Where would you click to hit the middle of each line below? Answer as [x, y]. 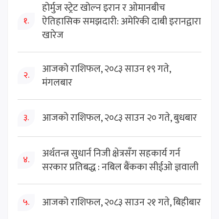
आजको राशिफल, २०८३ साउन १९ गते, [106, 69]
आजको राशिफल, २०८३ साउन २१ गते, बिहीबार [121, 203]
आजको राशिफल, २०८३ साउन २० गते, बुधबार [120, 118]
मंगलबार [57, 82]
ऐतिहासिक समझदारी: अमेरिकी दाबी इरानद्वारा [121, 21]
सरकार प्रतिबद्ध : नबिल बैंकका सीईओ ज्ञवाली [120, 167]
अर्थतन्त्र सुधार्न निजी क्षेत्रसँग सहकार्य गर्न [111, 153]
